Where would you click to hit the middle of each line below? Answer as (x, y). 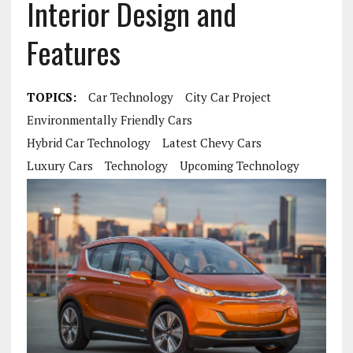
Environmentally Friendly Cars (109, 120)
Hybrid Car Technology (88, 143)
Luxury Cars (59, 165)
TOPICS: (51, 97)
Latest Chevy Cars (212, 143)
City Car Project (228, 97)
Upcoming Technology (239, 165)
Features (73, 52)
